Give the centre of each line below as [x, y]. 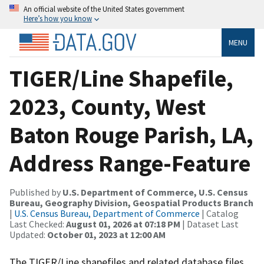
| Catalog [219, 213]
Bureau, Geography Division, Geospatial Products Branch [131, 202]
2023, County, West [108, 106]
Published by [36, 192]
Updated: [28, 234]
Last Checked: [38, 224]
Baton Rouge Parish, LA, [131, 135]
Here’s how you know [58, 18]
